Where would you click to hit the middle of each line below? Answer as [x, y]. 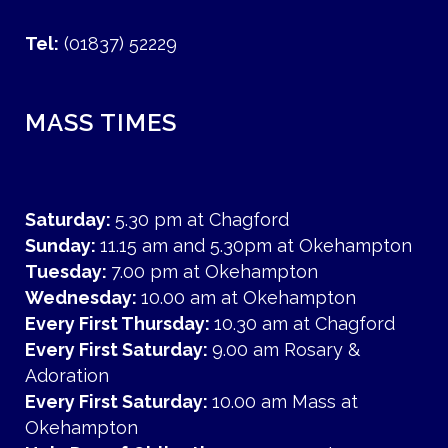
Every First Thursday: [119, 323]
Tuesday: [68, 271]
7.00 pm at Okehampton [214, 271]
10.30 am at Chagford [304, 323]
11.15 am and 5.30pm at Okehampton [256, 245]
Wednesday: [83, 297]
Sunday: [62, 245]
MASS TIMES [101, 122]
